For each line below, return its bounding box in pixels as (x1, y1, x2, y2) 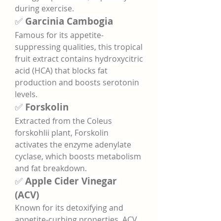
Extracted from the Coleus (15, 115, 112, 126)
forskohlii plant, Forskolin (15, 127, 109, 138)
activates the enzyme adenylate (15, 139, 131, 150)
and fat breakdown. (15, 163, 87, 174)
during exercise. (15, 3, 74, 14)
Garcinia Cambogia (25, 15, 113, 28)
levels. (15, 89, 37, 100)
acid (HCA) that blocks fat (15, 65, 108, 76)
